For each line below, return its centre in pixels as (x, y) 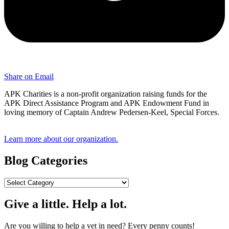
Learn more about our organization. (61, 139)
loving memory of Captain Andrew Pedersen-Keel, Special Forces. (112, 112)
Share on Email (29, 76)
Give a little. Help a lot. (65, 204)
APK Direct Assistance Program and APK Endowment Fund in (107, 103)
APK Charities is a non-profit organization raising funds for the (106, 94)
